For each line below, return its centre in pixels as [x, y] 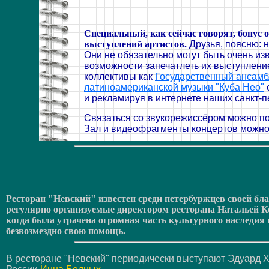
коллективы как [119, 77]
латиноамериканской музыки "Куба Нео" [174, 88]
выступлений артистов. [135, 44]
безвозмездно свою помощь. [66, 231]
